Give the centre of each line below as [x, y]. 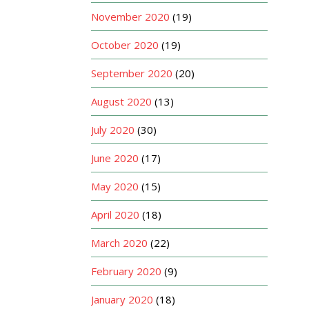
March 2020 [119, 243]
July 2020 [113, 130]
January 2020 [122, 300]
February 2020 [126, 271]
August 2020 [121, 102]
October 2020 [125, 45]
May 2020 [115, 187]
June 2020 [115, 158]
